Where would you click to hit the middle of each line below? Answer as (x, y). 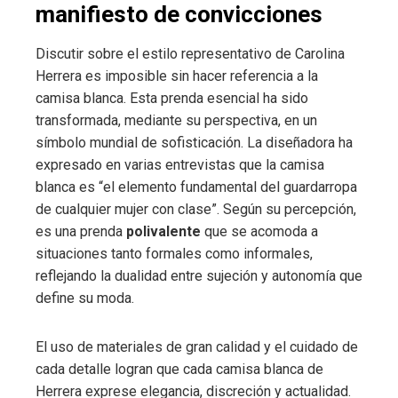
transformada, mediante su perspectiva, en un (176, 120)
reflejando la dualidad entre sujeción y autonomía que (199, 275)
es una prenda (81, 231)
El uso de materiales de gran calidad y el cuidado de (197, 346)
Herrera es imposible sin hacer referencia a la (177, 76)
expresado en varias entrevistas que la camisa (180, 164)
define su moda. (85, 298)
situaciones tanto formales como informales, (174, 253)
